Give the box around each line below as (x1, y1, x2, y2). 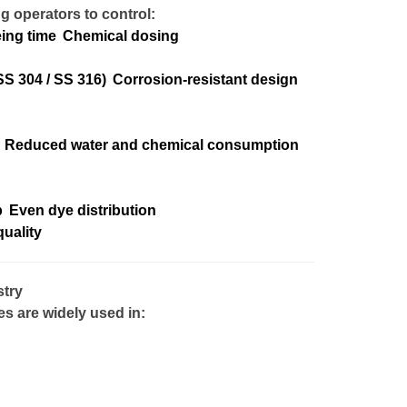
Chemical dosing (63, 28, 179, 44)
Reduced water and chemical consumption (5, 137, 299, 153)
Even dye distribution (9, 203, 156, 218)
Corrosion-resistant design (113, 72, 298, 87)
